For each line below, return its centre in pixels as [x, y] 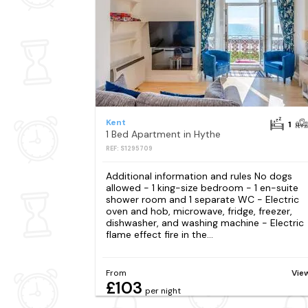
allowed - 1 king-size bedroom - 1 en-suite [202, 188]
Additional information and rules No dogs [199, 176]
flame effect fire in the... [159, 235]
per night [163, 291]
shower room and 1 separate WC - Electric [202, 200]
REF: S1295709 [129, 148]
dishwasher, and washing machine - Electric [205, 223]
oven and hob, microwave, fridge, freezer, [199, 211]
